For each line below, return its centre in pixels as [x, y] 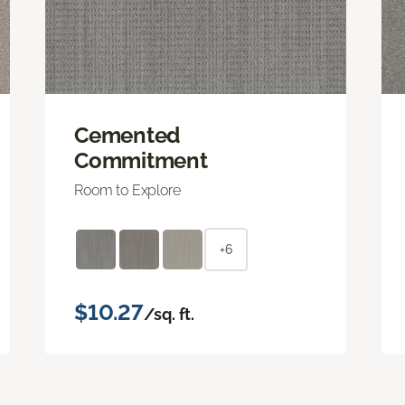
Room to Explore [127, 190]
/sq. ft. [169, 314]
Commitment [141, 160]
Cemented [127, 135]
